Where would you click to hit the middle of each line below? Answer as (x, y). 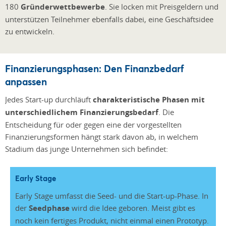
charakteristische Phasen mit (149, 99)
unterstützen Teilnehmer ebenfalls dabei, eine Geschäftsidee (109, 19)
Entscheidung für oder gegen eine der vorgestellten (93, 124)
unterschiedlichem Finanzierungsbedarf (82, 112)
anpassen (26, 81)
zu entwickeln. (30, 31)
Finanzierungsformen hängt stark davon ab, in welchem (102, 136)
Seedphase (49, 208)
